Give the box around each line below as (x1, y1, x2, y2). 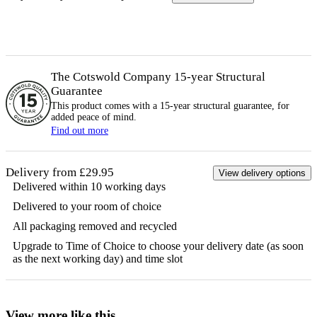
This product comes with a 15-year (51, 100, 193, 111)
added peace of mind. (51, 111, 137, 122)
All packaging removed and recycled (13, 219, 177, 232)
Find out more (51, 125, 108, 136)
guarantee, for (231, 100, 289, 111)
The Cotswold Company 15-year (51, 69, 216, 83)
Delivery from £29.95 (6, 165, 114, 179)
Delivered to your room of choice (13, 200, 161, 212)
